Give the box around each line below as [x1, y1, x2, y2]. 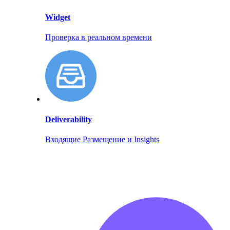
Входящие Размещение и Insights [45, 135, 159, 144]
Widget [45, 13, 70, 22]
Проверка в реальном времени [45, 33, 152, 42]
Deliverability [45, 114, 92, 124]
